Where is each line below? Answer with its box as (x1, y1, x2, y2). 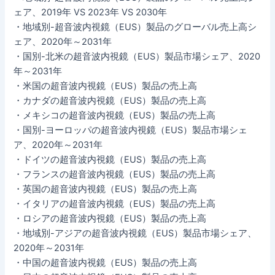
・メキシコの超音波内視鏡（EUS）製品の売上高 (14, 109, 216, 121)
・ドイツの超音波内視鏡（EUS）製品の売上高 (14, 153, 207, 165)
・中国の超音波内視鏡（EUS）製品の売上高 (14, 257, 198, 268)
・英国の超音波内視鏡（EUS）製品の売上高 (14, 183, 198, 195)
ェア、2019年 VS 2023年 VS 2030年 (14, 6, 168, 18)
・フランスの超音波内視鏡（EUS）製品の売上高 (14, 168, 216, 180)
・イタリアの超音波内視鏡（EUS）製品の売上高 (14, 198, 216, 209)
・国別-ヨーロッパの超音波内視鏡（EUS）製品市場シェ (14, 124, 248, 136)
